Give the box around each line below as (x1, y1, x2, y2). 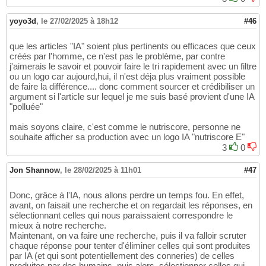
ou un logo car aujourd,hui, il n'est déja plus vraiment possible (9, 71, 245, 81)
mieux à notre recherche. (9, 220, 106, 230)
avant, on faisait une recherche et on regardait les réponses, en (9, 199, 252, 210)
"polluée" (9, 101, 43, 112)
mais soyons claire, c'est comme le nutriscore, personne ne (9, 121, 240, 132)
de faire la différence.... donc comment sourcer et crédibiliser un (9, 81, 255, 91)
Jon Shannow (9, 165, 60, 175)
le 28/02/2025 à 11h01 (65, 165, 141, 175)
